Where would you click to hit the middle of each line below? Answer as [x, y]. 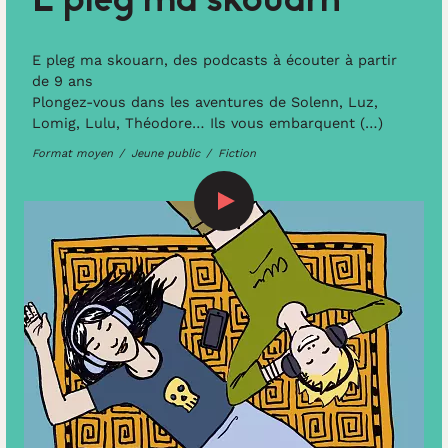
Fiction [236, 154]
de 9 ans [62, 80]
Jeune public [165, 154]
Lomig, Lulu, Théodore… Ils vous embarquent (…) [207, 122]
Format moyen [72, 154]
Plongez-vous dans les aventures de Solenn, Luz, [204, 101]
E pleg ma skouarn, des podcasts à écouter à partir [214, 59]
